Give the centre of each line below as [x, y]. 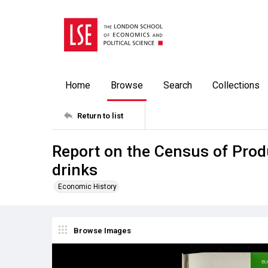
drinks [75, 170]
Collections [236, 85]
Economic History [87, 187]
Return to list [100, 115]
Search [178, 85]
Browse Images [102, 230]
